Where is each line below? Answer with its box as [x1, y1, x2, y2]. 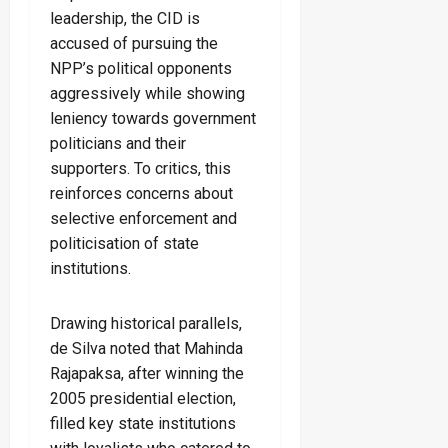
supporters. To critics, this [50, 159, 231, 179]
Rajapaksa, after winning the [50, 364, 244, 384]
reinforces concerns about [50, 184, 233, 204]
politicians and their [50, 134, 186, 154]
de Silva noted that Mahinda [50, 339, 243, 359]
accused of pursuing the [50, 34, 218, 54]
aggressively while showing [50, 84, 245, 104]
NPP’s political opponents [50, 59, 232, 79]
